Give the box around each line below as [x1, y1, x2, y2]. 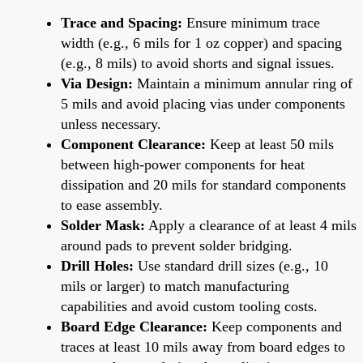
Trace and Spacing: [61, 14, 182, 31]
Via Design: [61, 75, 133, 92]
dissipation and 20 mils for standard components [61, 176, 346, 193]
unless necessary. [61, 115, 161, 132]
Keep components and [207, 318, 342, 335]
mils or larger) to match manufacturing [61, 277, 289, 294]
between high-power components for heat [61, 156, 305, 173]
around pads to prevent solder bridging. [61, 237, 293, 254]
